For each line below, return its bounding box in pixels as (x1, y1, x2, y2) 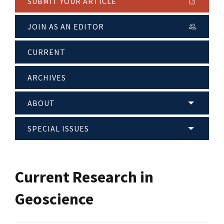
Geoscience (15, 188, 93, 209)
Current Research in (15, 166, 153, 187)
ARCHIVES (27, 72, 66, 83)
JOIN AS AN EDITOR (27, 21, 104, 32)
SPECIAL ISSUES (27, 123, 89, 134)
